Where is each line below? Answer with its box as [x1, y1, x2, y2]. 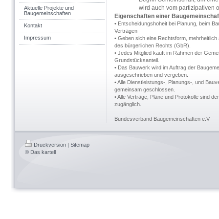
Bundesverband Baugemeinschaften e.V [114, 116, 210, 122]
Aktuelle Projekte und [24, 5, 74, 11]
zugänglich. [114, 101, 141, 107]
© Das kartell [25, 149, 56, 155]
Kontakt [24, 22, 42, 28]
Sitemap [70, 142, 89, 148]
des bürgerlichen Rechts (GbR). [114, 43, 191, 48]
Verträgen [114, 28, 137, 34]
